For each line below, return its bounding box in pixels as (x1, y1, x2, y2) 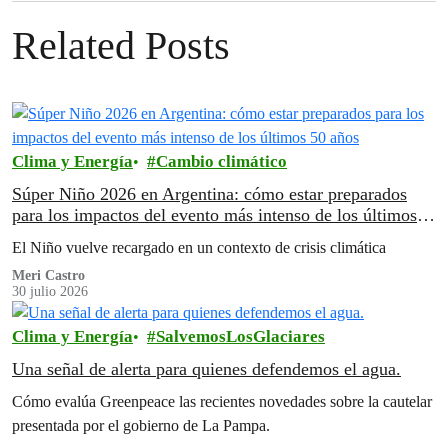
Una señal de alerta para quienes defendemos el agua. (12, 359, 401, 380)
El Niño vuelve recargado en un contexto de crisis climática (12, 238, 386, 257)
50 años (12, 226, 68, 246)
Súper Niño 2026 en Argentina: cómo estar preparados (12, 184, 407, 204)
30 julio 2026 (12, 284, 88, 299)
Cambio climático (156, 152, 287, 171)
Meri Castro (12, 268, 85, 283)
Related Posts (12, 23, 230, 68)
